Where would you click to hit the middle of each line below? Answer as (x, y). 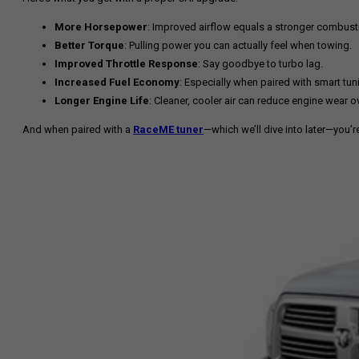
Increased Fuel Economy (117, 82)
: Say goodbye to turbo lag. (260, 64)
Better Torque (89, 45)
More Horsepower (101, 27)
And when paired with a (78, 129)
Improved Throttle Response (126, 64)
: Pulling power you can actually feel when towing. (238, 45)
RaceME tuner (168, 129)
